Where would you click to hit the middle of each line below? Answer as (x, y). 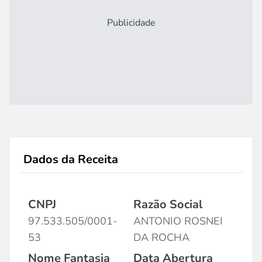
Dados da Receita (71, 159)
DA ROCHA (161, 237)
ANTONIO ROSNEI (178, 221)
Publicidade (131, 23)
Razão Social (168, 204)
